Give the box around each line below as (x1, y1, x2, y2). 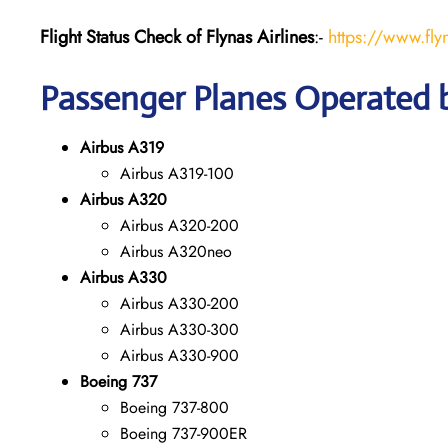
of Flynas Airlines (186, 23, 314, 50)
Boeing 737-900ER (120, 421, 247, 445)
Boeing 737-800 (120, 395, 229, 419)
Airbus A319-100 (120, 161, 234, 185)
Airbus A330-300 (120, 317, 239, 341)
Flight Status (40, 23, 129, 50)
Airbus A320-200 (120, 213, 239, 237)
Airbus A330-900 (120, 343, 239, 367)
